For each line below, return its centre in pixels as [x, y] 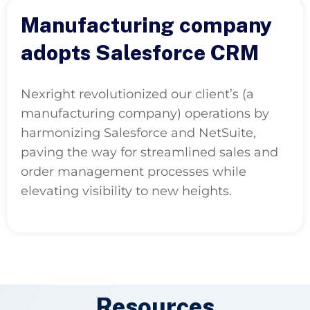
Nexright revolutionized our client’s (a [137, 94]
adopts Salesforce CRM [140, 52]
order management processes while [134, 171]
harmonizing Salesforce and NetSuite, [138, 133]
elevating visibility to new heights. [126, 191]
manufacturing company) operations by [145, 113]
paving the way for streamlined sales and [149, 152]
